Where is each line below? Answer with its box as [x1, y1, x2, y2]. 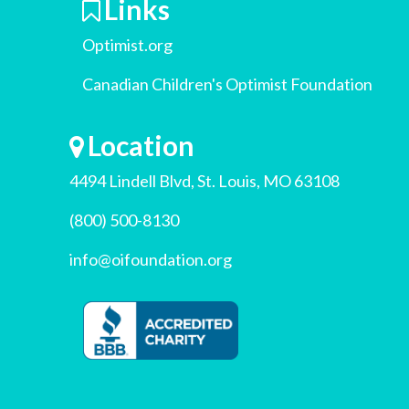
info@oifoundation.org [69, 249, 232, 269]
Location [88, 129, 194, 162]
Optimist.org [82, 35, 173, 55]
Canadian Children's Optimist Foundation [82, 74, 372, 94]
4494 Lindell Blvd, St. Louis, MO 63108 [69, 171, 340, 191]
